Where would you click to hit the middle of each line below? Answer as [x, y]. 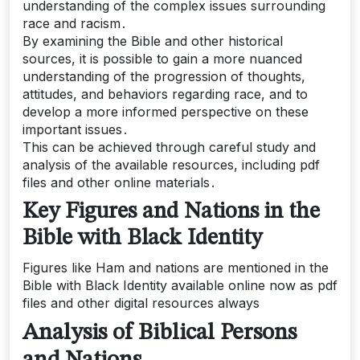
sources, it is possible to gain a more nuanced [162, 59]
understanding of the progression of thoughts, [164, 76]
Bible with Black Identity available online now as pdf [180, 285]
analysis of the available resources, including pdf [171, 165]
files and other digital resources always [141, 303]
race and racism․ [75, 23]
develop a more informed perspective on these [166, 112]
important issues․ [76, 129]
